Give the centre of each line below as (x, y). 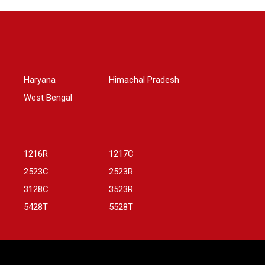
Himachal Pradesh (144, 80)
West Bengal (48, 98)
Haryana (40, 80)
